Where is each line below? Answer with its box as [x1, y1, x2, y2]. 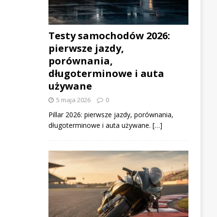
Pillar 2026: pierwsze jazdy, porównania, [48, 109, 173, 119]
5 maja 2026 [56, 95, 91, 104]
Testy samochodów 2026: [48, 29, 170, 42]
